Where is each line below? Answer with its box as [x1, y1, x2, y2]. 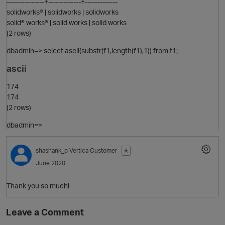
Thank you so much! [7, 181, 69, 190]
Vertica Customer [69, 147, 119, 155]
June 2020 [36, 159, 65, 167]
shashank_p [36, 147, 68, 155]
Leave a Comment [6, 206, 84, 217]
